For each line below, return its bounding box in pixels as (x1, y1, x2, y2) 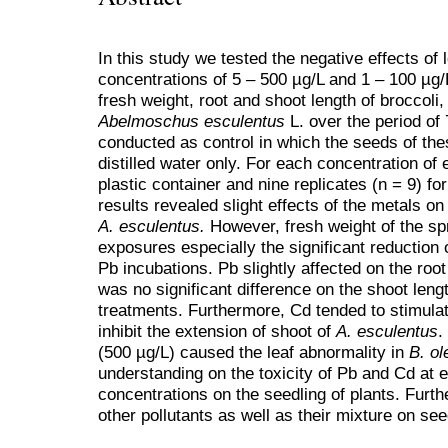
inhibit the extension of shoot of (98, 321, 336, 342)
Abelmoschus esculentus (98, 111, 290, 132)
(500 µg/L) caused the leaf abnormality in (98, 342, 409, 363)
